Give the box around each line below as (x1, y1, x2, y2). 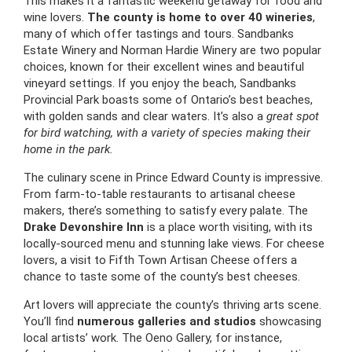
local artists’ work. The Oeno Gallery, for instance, (24, 331, 282, 346)
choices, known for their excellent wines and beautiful (24, 60, 304, 75)
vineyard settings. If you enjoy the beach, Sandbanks (24, 76, 296, 91)
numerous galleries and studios (77, 314, 256, 329)
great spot (266, 109, 319, 124)
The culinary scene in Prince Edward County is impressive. (24, 170, 323, 185)
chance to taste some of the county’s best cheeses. (24, 269, 300, 284)
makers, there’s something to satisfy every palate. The (24, 203, 308, 218)
